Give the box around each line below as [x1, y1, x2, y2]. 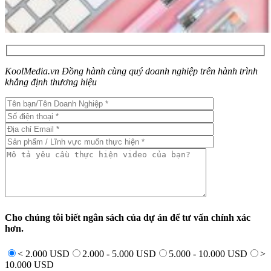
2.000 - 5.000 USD [82, 248, 156, 259]
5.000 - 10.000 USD [169, 248, 247, 259]
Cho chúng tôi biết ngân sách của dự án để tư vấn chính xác [5, 212, 250, 223]
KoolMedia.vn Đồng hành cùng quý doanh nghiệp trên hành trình [5, 66, 258, 77]
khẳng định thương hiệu [5, 77, 97, 88]
